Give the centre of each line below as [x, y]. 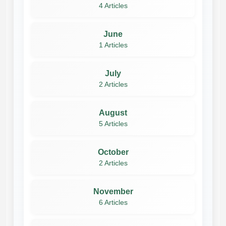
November [113, 191]
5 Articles [113, 124]
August [113, 112]
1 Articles [113, 45]
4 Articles [113, 6]
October [113, 152]
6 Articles [113, 202]
